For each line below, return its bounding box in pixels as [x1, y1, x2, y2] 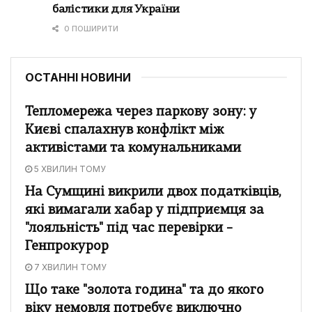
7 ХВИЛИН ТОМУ [32, 261, 107, 272]
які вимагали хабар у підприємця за [25, 203, 264, 217]
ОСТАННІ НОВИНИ [25, 70, 131, 84]
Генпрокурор [25, 240, 109, 253]
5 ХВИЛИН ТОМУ [32, 163, 106, 174]
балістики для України [52, 3, 180, 15]
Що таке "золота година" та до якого [25, 283, 264, 297]
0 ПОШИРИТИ [62, 23, 118, 33]
